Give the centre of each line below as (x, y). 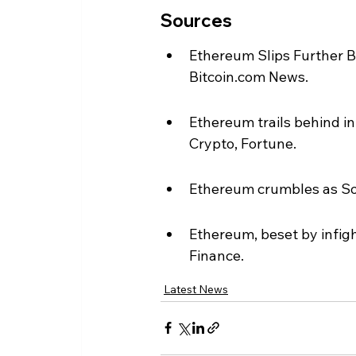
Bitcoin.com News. (249, 76)
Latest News (196, 289)
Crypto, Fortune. (243, 143)
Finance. (217, 255)
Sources (196, 20)
